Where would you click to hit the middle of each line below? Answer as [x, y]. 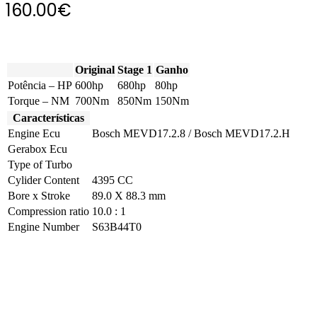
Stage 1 [135, 69]
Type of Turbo [40, 164]
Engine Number [44, 226]
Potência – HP [40, 85]
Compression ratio [48, 211]
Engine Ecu [34, 133]
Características [48, 117]
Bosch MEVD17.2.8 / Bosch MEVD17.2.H [191, 133]
